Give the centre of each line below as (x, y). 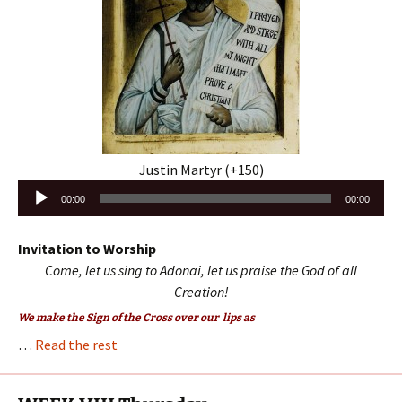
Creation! (201, 291)
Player (37, 211)
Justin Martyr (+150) (201, 169)
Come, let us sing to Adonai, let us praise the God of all (201, 270)
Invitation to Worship (87, 248)
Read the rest (76, 344)
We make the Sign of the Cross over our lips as (136, 317)
